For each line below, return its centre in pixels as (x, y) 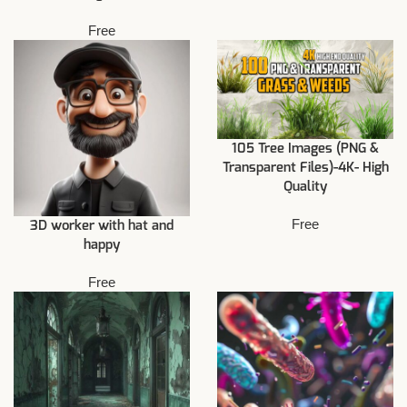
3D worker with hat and (102, 226)
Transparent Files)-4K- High (305, 168)
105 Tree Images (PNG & (305, 149)
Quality (305, 187)
